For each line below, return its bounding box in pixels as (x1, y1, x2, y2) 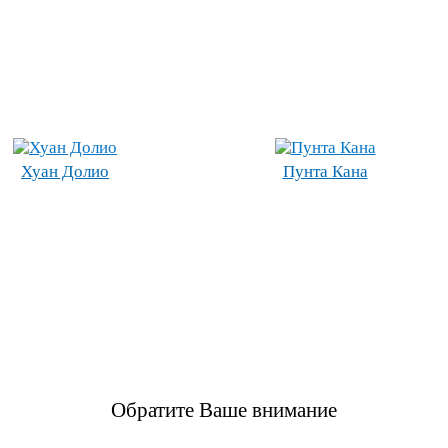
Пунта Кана (282, 162, 368, 181)
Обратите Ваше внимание (111, 398, 337, 422)
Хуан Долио (21, 162, 109, 181)
